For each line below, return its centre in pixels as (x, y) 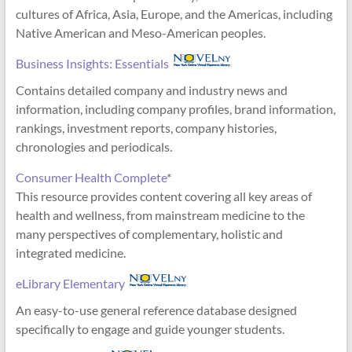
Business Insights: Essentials (93, 63)
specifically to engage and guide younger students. (150, 328)
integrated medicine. (70, 252)
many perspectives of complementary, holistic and (149, 233)
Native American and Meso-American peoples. (140, 32)
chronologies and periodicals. (93, 146)
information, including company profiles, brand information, (175, 108)
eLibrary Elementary (72, 283)
